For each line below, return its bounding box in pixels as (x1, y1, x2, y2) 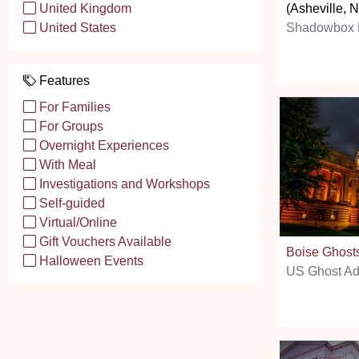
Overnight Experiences (36, 139, 169, 152)
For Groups (36, 119, 103, 133)
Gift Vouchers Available (36, 235, 171, 248)
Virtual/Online (36, 216, 117, 229)
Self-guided (36, 196, 105, 210)
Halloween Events (36, 254, 143, 268)
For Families (36, 100, 111, 114)
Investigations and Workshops (36, 177, 210, 191)
